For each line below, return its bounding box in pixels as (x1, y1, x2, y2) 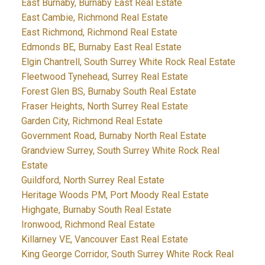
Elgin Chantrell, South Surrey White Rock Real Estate (21, 56, 235, 68)
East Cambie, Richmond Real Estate (21, 12, 168, 24)
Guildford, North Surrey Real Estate (21, 174, 164, 186)
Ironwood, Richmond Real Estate (21, 219, 155, 231)
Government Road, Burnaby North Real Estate (21, 130, 206, 142)
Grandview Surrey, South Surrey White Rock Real (21, 145, 219, 157)
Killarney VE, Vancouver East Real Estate (21, 234, 188, 245)
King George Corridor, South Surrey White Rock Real (21, 248, 234, 260)
